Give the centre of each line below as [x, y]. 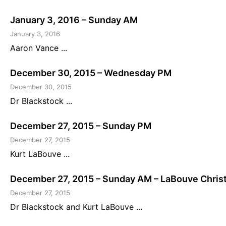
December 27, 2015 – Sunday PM [81, 126]
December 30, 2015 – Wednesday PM [91, 73]
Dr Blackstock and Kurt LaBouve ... [76, 207]
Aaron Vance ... [39, 48]
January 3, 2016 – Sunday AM [74, 20]
